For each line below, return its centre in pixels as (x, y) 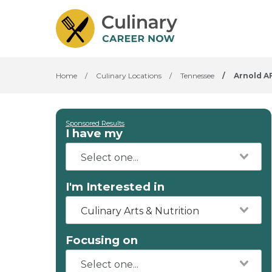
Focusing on (102, 240)
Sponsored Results (95, 123)
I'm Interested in (115, 187)
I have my (94, 133)
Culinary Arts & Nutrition (140, 211)
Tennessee (197, 76)
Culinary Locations (129, 76)
